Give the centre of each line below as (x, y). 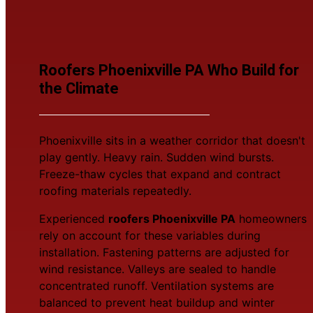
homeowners (271, 218)
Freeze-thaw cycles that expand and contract (160, 174)
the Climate (79, 88)
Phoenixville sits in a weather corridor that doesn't (172, 140)
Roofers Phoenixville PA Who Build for (169, 70)
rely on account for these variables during (150, 235)
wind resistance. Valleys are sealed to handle (158, 269)
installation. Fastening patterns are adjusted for (164, 252)
